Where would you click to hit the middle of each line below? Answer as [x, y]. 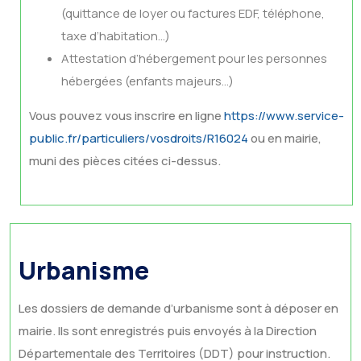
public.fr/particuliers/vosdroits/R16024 [139, 138]
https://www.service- [284, 116]
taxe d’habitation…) [116, 36]
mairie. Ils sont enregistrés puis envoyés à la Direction [168, 331]
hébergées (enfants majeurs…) [147, 81]
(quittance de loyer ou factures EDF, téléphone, [193, 13]
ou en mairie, [285, 138]
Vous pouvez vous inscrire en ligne [127, 116]
